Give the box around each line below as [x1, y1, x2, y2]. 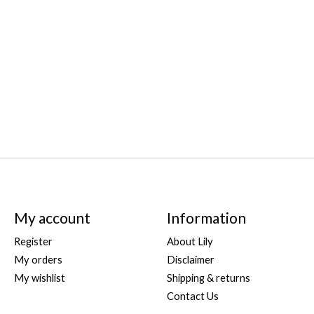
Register [13, 235, 53, 247]
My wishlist [13, 272, 65, 285]
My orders [13, 254, 62, 266]
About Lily [166, 235, 213, 247]
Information [166, 208, 246, 226]
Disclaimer [166, 254, 214, 266]
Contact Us [166, 290, 219, 303]
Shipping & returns [166, 272, 250, 285]
